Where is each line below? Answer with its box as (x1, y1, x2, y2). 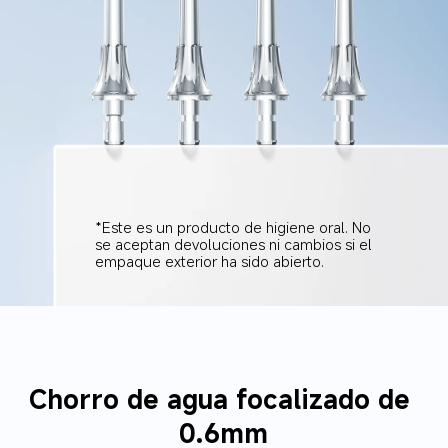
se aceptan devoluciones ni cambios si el (94, 233, 376, 254)
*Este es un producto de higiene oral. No (94, 216, 375, 237)
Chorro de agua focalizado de (29, 380, 419, 416)
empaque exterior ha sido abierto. (94, 250, 324, 271)
